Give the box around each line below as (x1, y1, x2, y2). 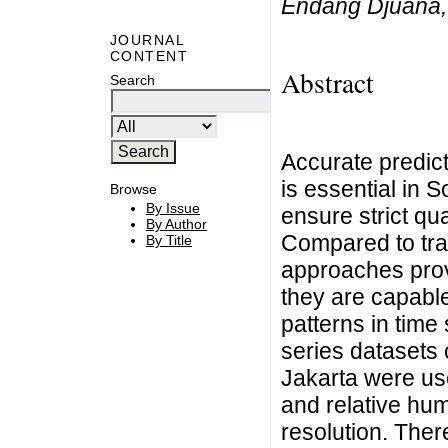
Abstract (280, 63, 374, 101)
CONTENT (110, 48, 189, 65)
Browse (110, 180, 157, 197)
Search (110, 71, 155, 88)
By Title (146, 232, 192, 249)
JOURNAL (110, 32, 185, 49)
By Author (146, 216, 207, 233)
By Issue (146, 200, 200, 217)
